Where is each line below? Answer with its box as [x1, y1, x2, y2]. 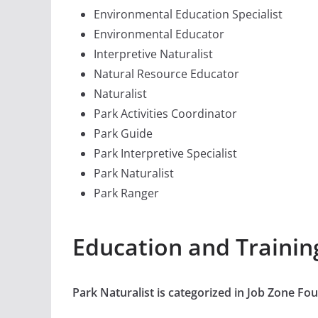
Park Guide [94, 126, 153, 142]
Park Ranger [94, 185, 159, 202]
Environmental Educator [94, 26, 224, 43]
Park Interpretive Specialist [94, 146, 237, 162]
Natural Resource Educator [94, 66, 239, 82]
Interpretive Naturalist [94, 46, 213, 62]
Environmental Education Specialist [94, 6, 283, 23]
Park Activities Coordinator [94, 106, 237, 122]
